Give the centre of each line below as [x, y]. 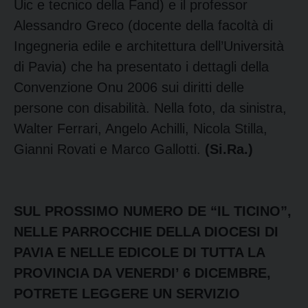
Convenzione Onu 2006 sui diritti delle [129, 87]
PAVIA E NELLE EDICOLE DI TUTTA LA [139, 252]
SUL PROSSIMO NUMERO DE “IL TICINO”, [153, 211]
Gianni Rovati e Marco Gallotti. [109, 149]
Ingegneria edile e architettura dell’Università [149, 46]
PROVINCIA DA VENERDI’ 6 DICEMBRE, [142, 273]
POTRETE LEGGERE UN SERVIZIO [127, 293]
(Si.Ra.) [229, 149]
